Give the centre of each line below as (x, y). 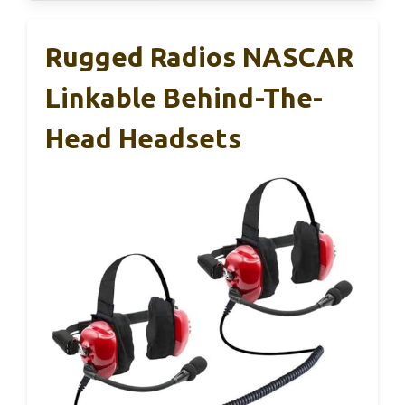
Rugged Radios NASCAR (199, 57)
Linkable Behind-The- (184, 97)
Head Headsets (143, 138)
